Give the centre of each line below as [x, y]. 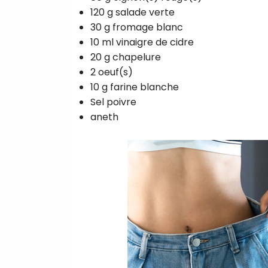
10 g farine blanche [135, 87]
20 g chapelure [126, 57]
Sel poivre [113, 102]
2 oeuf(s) [112, 72]
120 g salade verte [133, 12]
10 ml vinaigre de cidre [142, 42]
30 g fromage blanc [137, 27]
